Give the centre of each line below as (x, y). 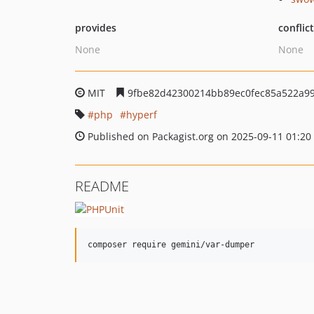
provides (96, 28)
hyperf (142, 115)
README (102, 186)
